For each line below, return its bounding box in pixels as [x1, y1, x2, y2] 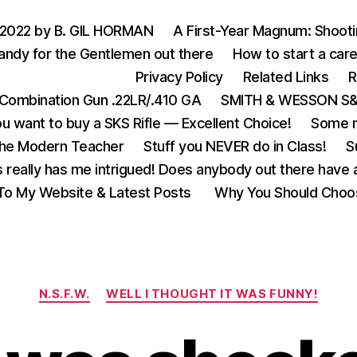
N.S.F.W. [38, 286, 90, 301]
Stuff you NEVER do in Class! [143, 138, 327, 155]
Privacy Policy [135, 69, 223, 85]
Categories [178, 278, 249, 295]
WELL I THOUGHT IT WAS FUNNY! [106, 286, 319, 301]
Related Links [242, 69, 329, 85]
